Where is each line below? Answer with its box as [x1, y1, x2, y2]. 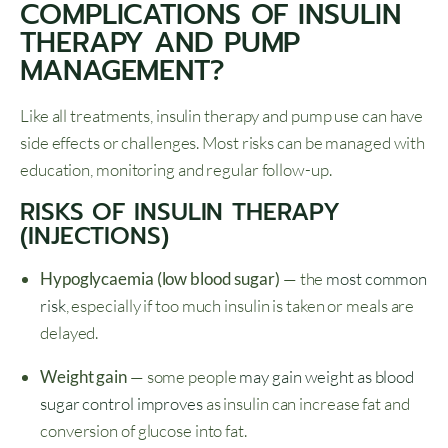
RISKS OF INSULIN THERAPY [20, 194, 340, 231]
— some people [126, 366, 240, 388]
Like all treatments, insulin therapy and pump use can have [20, 105, 424, 127]
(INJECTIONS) [20, 218, 169, 255]
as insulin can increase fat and [202, 393, 410, 415]
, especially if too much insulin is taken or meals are [65, 295, 415, 317]
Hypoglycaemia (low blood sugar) [40, 268, 280, 290]
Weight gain [40, 366, 127, 388]
